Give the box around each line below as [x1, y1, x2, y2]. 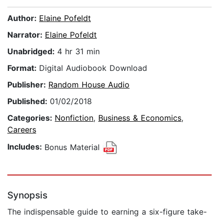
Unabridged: [7, 46, 57, 57]
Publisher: [7, 80, 48, 90]
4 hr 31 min [57, 46, 100, 57]
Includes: [7, 142, 44, 152]
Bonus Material [44, 142, 103, 152]
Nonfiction [55, 113, 93, 123]
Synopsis [7, 190, 47, 201]
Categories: [7, 113, 55, 123]
